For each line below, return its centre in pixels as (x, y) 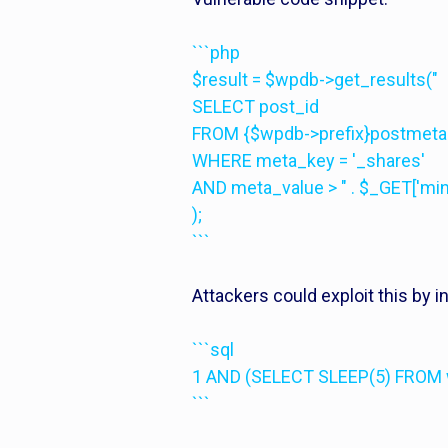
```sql (213, 349)
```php (216, 52)
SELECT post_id (255, 106)
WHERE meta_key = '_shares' (308, 160)
